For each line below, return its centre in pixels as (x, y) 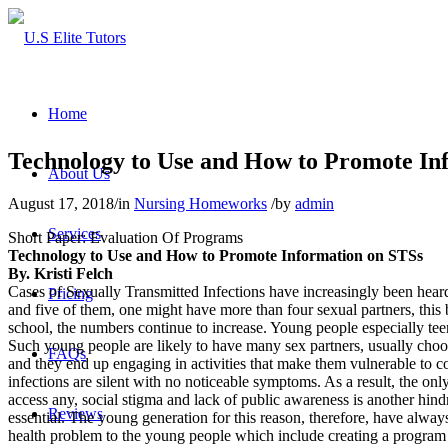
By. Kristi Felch (60, 273)
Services (74, 233)
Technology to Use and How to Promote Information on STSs (215, 255)
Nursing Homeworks (200, 203)
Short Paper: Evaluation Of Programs (125, 237)
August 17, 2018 (61, 203)
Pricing (70, 293)
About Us (79, 173)
